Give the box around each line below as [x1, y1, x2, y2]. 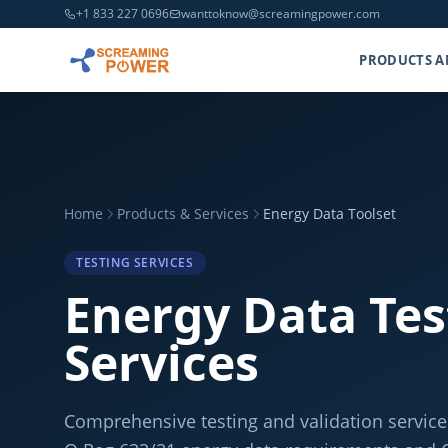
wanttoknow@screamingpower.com [181, 5, 380, 22]
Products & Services [117, 204, 249, 223]
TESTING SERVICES [76, 254, 194, 271]
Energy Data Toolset [263, 204, 396, 223]
